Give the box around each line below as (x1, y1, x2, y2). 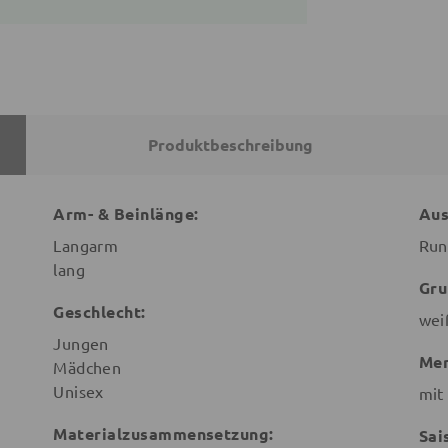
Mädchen (53, 357, 122, 378)
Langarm (53, 235, 119, 256)
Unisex (53, 381, 104, 402)
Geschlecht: (53, 301, 146, 323)
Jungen (53, 333, 109, 354)
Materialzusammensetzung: (53, 423, 274, 445)
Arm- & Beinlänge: (53, 203, 199, 225)
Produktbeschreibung (147, 134, 313, 156)
